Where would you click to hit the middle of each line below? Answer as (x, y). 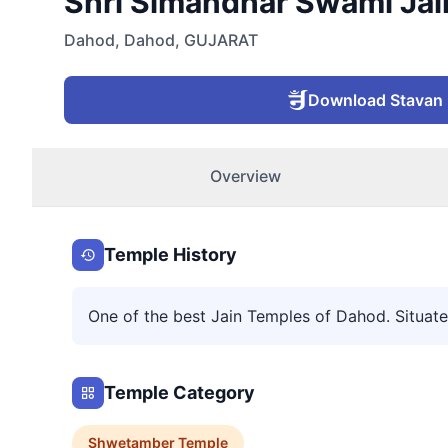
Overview (245, 176)
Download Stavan (375, 100)
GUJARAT (221, 40)
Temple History (170, 255)
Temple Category (179, 393)
